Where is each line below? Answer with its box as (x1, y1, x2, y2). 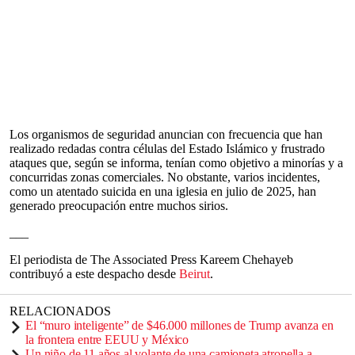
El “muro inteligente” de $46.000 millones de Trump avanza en (25, 319, 334, 332)
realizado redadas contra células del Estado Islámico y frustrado (10, 142, 325, 155)
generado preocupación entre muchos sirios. (10, 199, 228, 212)
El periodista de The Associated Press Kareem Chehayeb (10, 253, 293, 266)
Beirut (179, 267, 210, 281)
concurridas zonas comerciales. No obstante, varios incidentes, (10, 170, 320, 184)
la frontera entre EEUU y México (25, 333, 189, 346)
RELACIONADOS (10, 304, 111, 318)
